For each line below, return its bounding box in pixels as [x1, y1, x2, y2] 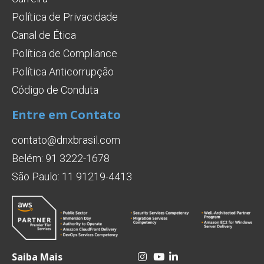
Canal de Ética [12, 28, 76, 41]
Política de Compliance [12, 47, 117, 60]
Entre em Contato [12, 106, 121, 123]
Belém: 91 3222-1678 [12, 151, 110, 164]
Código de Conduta [12, 83, 98, 96]
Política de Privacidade [12, 10, 118, 23]
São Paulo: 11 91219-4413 [12, 170, 132, 183]
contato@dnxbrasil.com [12, 133, 120, 146]
